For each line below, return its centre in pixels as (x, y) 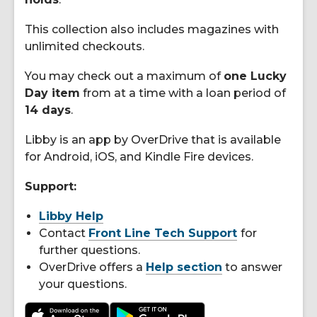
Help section (184, 267)
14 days (48, 110)
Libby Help (71, 216)
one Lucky (255, 76)
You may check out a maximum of (124, 76)
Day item (52, 93)
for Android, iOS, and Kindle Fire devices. (139, 156)
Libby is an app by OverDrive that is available (153, 139)
